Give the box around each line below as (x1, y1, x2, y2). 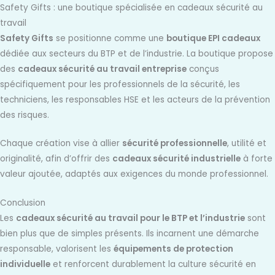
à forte (241, 153, 273, 165)
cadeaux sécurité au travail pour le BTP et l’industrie (16, 212, 245, 225)
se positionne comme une (53, 32, 166, 44)
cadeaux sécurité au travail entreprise (18, 63, 187, 75)
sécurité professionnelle (122, 137, 227, 150)
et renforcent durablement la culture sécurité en (50, 258, 256, 271)
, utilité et (227, 137, 266, 150)
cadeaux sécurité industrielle (112, 153, 241, 165)
